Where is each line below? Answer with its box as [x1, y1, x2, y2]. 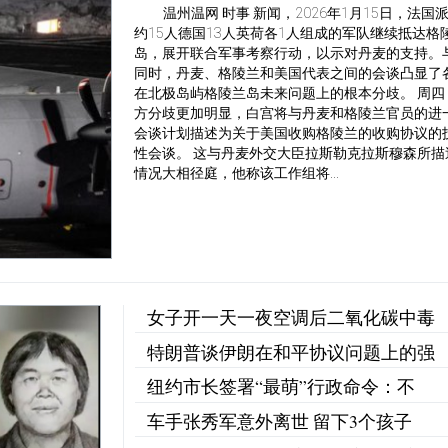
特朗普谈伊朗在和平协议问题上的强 [146, 339, 435, 364]
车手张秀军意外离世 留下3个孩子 [146, 408, 412, 433]
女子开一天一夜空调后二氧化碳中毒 [146, 305, 435, 330]
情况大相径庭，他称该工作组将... [134, 164, 340, 182]
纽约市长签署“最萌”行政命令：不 [146, 374, 415, 399]
